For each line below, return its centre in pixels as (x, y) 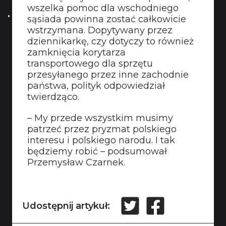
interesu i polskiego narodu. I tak (101, 140)
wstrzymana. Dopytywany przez (100, 30)
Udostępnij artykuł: (66, 206)
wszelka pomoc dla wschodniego (103, 8)
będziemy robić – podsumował (97, 151)
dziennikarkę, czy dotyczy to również (110, 41)
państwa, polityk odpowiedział (96, 86)
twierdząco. (53, 97)
